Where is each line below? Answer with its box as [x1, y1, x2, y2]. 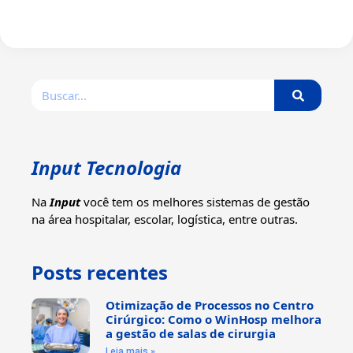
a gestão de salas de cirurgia [105, 325, 276, 341]
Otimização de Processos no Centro [105, 296, 314, 313]
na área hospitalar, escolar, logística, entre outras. [32, 211, 298, 228]
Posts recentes [32, 258, 168, 285]
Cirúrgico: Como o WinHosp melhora [105, 310, 321, 327]
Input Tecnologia [32, 154, 181, 181]
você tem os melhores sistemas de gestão [80, 194, 310, 210]
